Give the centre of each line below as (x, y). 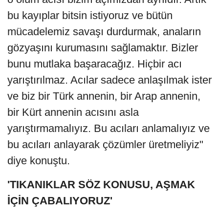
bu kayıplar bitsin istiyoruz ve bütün (90, 16)
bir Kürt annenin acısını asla (73, 112)
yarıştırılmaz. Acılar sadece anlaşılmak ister (109, 80)
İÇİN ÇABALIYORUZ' (60, 201)
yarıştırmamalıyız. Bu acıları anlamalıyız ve (109, 129)
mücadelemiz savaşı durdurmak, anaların (104, 32)
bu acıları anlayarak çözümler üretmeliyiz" (105, 145)
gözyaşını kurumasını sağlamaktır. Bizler (103, 48)
